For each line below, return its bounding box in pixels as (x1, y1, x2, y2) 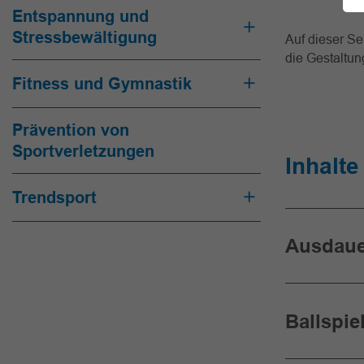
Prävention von (12, 119, 129, 140)
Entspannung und (12, 6, 149, 26)
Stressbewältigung (12, 28, 157, 47)
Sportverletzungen (12, 141, 154, 161)
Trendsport (12, 187, 97, 207)
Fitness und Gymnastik (12, 73, 192, 93)
